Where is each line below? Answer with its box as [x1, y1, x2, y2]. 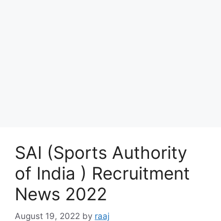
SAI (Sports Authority [15, 142, 187, 163]
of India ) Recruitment [15, 163, 190, 184]
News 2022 [15, 184, 107, 204]
